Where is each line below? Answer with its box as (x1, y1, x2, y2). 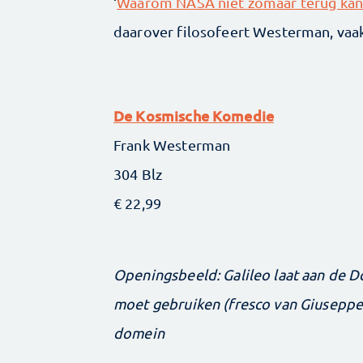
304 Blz (113, 164, 163, 182)
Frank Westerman (113, 135, 231, 153)
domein (113, 323, 164, 341)
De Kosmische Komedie (113, 105, 274, 125)
